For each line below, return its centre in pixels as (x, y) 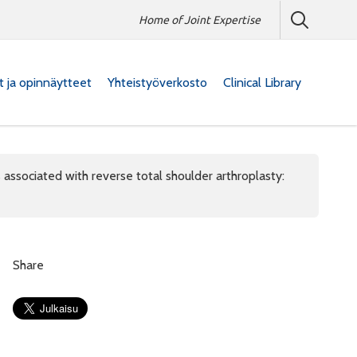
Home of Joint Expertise (200, 20)
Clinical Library (262, 82)
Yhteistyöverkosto (157, 82)
